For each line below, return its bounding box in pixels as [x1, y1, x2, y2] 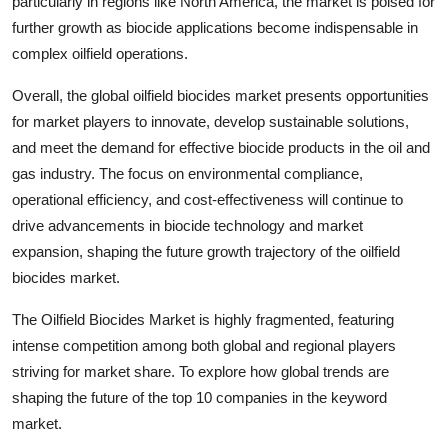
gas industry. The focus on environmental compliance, [12, 165, 363, 182]
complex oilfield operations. [12, 45, 188, 62]
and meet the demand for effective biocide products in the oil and [12, 139, 430, 156]
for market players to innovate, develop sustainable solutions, [12, 113, 409, 130]
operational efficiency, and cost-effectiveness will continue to [12, 191, 403, 208]
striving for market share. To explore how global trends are [12, 363, 389, 380]
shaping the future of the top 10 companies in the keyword [12, 389, 387, 406]
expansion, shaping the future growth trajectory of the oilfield [12, 243, 400, 260]
